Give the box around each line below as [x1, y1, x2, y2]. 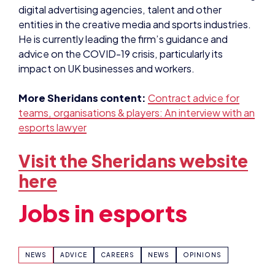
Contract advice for [148, 34, 239, 47]
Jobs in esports [18, 139, 187, 169]
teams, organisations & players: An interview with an [18, 48, 255, 62]
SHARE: [31, 240, 64, 252]
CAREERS [101, 193, 134, 201]
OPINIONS [183, 193, 222, 201]
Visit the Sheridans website [18, 91, 248, 114]
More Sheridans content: [18, 34, 148, 47]
